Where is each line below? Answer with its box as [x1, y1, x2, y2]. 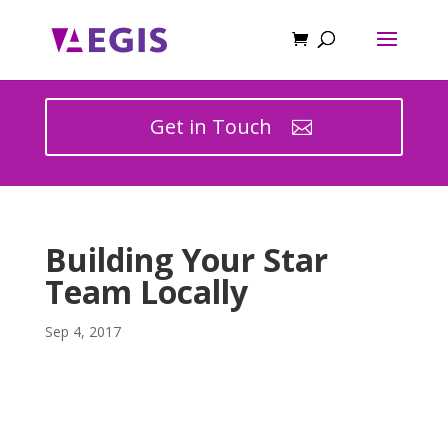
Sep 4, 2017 [44, 322, 121, 341]
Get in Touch [149, 113, 272, 140]
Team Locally [44, 270, 248, 313]
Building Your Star [44, 238, 328, 281]
